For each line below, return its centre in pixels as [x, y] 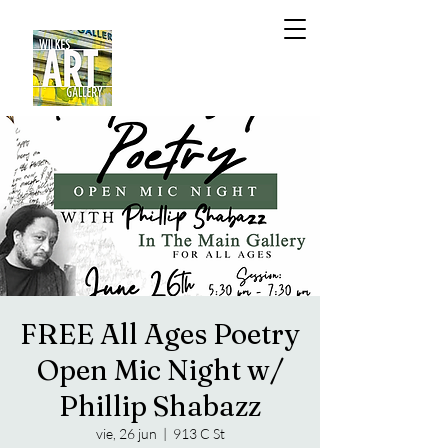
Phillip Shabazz [160, 406]
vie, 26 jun [126, 433]
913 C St [198, 433]
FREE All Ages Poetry [160, 334]
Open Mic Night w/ [160, 370]
